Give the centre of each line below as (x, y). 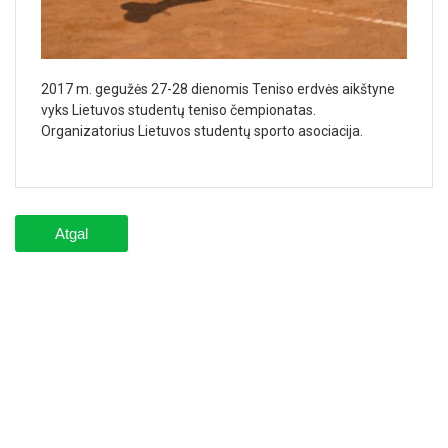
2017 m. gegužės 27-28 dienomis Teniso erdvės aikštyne (218, 89)
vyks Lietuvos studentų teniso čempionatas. (178, 110)
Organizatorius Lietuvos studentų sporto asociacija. (202, 131)
